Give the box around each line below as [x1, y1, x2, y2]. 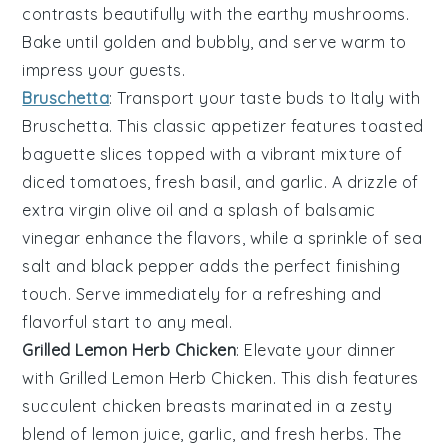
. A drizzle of [323, 172, 419, 193]
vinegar [22, 228, 81, 249]
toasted [361, 116, 424, 137]
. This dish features [272, 368, 419, 389]
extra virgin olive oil [22, 200, 174, 221]
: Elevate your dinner [236, 340, 396, 361]
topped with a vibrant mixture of [142, 144, 403, 165]
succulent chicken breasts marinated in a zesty [22, 396, 393, 417]
